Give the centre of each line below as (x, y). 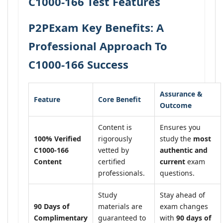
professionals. (121, 173)
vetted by (113, 150)
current (172, 162)
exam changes (184, 206)
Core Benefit (119, 99)
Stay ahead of (182, 195)
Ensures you (180, 127)
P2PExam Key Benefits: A (96, 27)
